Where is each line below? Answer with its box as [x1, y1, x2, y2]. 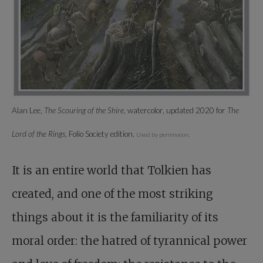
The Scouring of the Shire [44, 106, 124, 116]
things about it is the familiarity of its [12, 210, 218, 225]
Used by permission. [136, 131, 190, 139]
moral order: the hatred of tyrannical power [12, 234, 247, 248]
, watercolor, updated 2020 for [124, 106, 227, 116]
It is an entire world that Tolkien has [12, 163, 211, 178]
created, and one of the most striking [12, 187, 213, 201]
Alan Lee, [12, 106, 44, 116]
